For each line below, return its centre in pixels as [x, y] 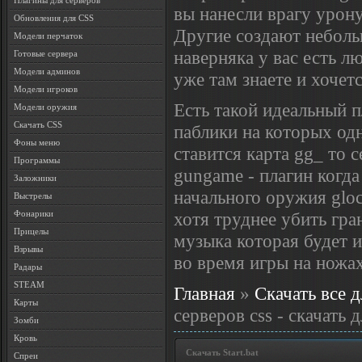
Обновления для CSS [54, 18]
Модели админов [47, 71]
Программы [37, 160]
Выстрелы [33, 196]
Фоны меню [37, 142]
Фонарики [34, 213]
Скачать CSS [38, 124]
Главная [204, 293]
